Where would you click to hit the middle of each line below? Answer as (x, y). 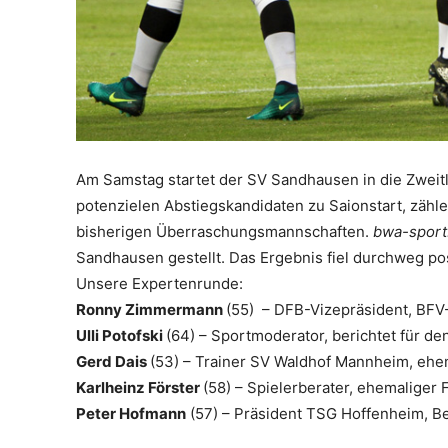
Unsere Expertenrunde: (159, 283)
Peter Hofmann (131, 413)
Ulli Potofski (121, 335)
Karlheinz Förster (139, 387)
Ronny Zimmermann (151, 309)
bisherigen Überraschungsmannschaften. (224, 231)
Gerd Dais (113, 361)
